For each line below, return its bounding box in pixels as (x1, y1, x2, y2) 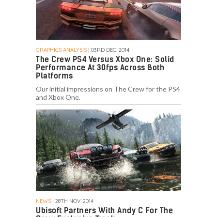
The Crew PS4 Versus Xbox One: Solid (36, 55, 174, 64)
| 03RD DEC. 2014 (87, 46, 129, 54)
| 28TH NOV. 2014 (51, 198, 93, 205)
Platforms (36, 71, 73, 81)
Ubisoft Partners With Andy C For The (36, 206, 173, 216)
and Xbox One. (36, 93, 80, 102)
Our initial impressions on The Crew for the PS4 (36, 85, 180, 93)
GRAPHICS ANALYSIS (36, 46, 87, 54)
